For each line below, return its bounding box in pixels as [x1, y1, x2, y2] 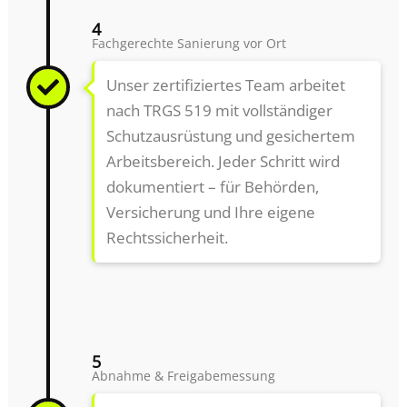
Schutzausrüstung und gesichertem [105, 125, 355, 147]
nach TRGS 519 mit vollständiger [105, 100, 333, 122]
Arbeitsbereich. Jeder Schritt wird [105, 151, 340, 173]
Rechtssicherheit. [105, 227, 228, 249]
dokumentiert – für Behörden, [105, 176, 319, 198]
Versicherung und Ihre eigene [105, 202, 315, 223]
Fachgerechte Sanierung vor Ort [92, 35, 287, 53]
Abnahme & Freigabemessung [92, 366, 276, 384]
